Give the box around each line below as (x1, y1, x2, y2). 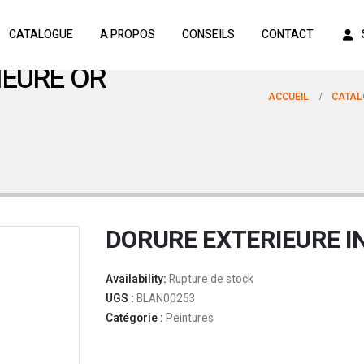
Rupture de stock (168, 271, 253, 288)
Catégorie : (105, 310, 166, 327)
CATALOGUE (8, 26, 73, 43)
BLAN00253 (136, 291, 196, 307)
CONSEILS (181, 26, 235, 43)
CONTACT (261, 26, 314, 43)
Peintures (165, 310, 214, 327)
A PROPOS (99, 26, 155, 43)
